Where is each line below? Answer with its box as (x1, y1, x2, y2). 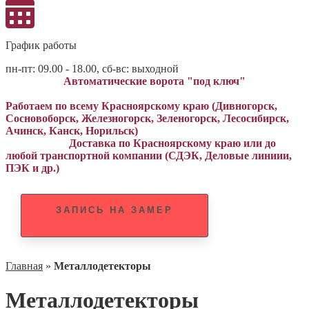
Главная (6, 260, 43, 272)
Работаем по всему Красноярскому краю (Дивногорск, (6, 100, 277, 112)
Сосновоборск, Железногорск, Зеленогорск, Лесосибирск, (6, 112, 289, 124)
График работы (6, 39, 77, 51)
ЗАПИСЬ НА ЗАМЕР (55, 205, 173, 215)
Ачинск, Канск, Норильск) (6, 125, 138, 137)
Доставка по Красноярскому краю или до (6, 137, 276, 149)
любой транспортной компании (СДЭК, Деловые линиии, (6, 150, 292, 161)
